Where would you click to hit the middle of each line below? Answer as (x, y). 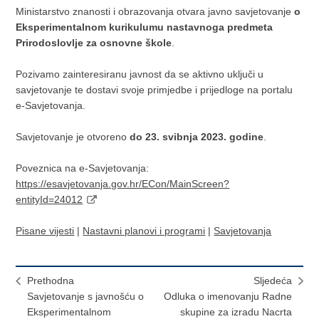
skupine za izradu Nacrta (236, 312)
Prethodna (51, 281)
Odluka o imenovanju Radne (228, 296)
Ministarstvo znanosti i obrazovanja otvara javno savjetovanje (155, 11)
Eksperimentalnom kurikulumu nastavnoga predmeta (145, 27)
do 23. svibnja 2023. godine (197, 137)
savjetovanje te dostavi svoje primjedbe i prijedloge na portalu (155, 90)
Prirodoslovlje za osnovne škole (94, 43)
